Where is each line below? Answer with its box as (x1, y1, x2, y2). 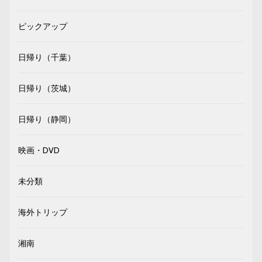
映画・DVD (18, 144, 60, 156)
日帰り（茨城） (18, 82, 75, 94)
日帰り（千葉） (18, 51, 75, 63)
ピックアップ (18, 20, 67, 32)
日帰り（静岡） (18, 113, 75, 125)
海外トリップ (18, 206, 67, 218)
